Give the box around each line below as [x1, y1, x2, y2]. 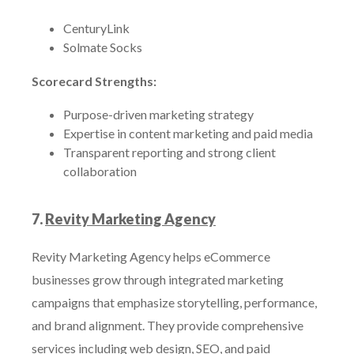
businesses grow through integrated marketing [32, 272, 284, 287]
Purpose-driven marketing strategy [63, 107, 254, 122]
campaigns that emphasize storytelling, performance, [32, 295, 317, 310]
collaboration [63, 164, 137, 179]
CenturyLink [63, 21, 130, 36]
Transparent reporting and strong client [63, 145, 276, 160]
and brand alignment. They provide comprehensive [32, 318, 303, 333]
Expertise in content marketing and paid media [63, 126, 313, 141]
